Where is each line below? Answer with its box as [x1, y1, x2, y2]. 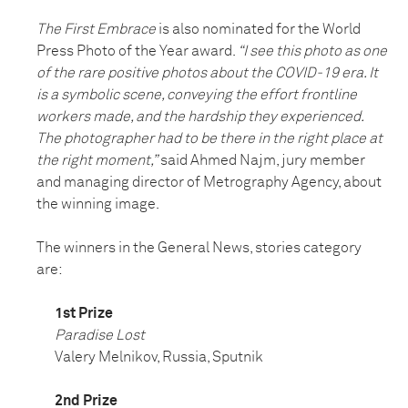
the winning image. [36, 197, 159, 212]
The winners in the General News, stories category [36, 240, 362, 256]
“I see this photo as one [238, 44, 387, 59]
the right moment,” [36, 153, 158, 168]
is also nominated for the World [156, 22, 361, 37]
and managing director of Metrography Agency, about [36, 175, 382, 190]
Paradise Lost [55, 328, 145, 343]
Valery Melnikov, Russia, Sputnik [55, 350, 263, 365]
